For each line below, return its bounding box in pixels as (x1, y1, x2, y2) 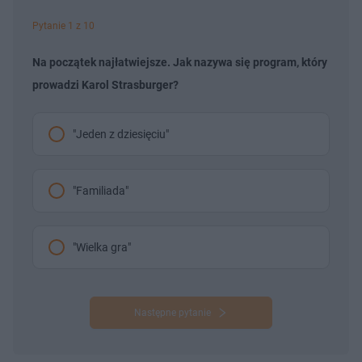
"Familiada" (73, 183, 128, 197)
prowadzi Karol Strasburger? (32, 78, 179, 91)
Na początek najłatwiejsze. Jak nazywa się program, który (32, 55, 327, 69)
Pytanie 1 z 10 (32, 19, 95, 32)
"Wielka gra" (73, 240, 131, 254)
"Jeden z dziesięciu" (73, 127, 169, 141)
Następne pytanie (133, 306, 211, 318)
